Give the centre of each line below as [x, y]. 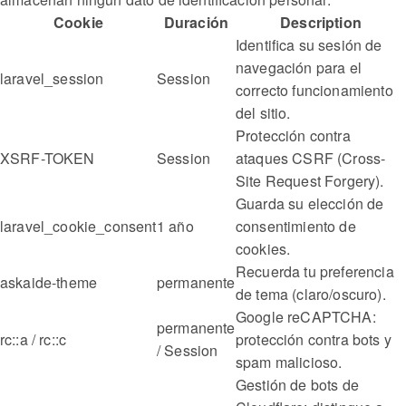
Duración [196, 23]
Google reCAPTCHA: [306, 317]
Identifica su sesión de [309, 45]
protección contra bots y [314, 340]
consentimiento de [296, 227]
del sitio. [263, 113]
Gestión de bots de [297, 385]
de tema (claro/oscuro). [311, 295]
